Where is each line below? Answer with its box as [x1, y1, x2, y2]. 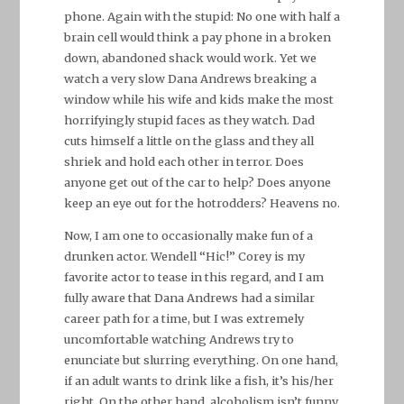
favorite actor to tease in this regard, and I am [63, 269, 324, 284]
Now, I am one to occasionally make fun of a [63, 227, 313, 243]
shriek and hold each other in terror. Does [63, 154, 304, 170]
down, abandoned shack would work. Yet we [63, 50, 317, 66]
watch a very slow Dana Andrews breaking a [63, 71, 317, 87]
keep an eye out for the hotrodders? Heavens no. [63, 196, 340, 211]
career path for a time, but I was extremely [63, 310, 304, 326]
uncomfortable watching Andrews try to [63, 331, 294, 346]
